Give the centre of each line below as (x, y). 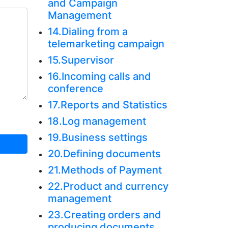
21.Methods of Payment (105, 170)
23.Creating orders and (104, 215)
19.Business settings (97, 137)
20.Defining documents (104, 154)
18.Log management (97, 121)
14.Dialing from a (88, 32)
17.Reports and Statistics (107, 105)
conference (75, 89)
